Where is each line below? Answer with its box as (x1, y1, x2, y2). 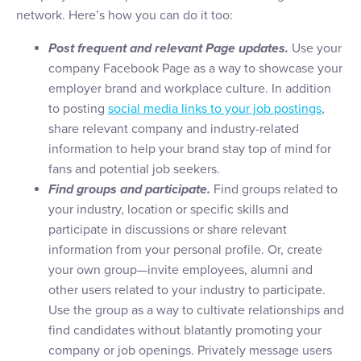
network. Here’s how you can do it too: (16, 7, 233, 24)
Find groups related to (210, 181, 338, 198)
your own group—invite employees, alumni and (48, 262, 313, 279)
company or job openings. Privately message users (48, 342, 332, 359)
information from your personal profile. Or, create (48, 242, 322, 259)
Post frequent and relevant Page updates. (48, 40, 288, 57)
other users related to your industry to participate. (48, 282, 326, 299)
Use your (288, 40, 342, 57)
